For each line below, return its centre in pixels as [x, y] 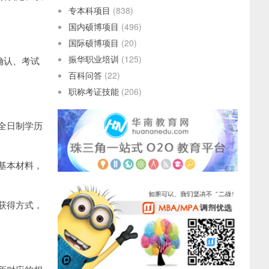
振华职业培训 [94, 59]
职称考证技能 [94, 91]
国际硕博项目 [94, 43]
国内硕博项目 [94, 26]
